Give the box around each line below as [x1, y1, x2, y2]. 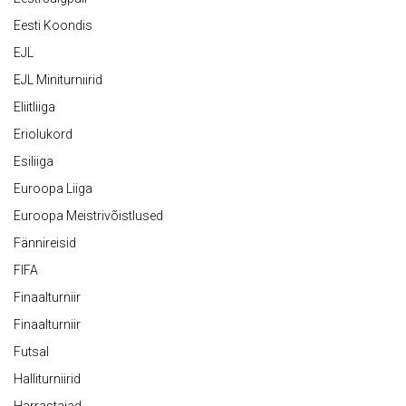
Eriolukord [14, 127, 72, 141]
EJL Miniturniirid [14, 72, 102, 87]
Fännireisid [14, 236, 76, 250]
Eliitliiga [14, 100, 55, 114]
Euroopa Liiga [14, 181, 92, 196]
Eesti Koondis [14, 18, 92, 33]
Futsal [14, 344, 49, 359]
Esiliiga [14, 154, 53, 169]
